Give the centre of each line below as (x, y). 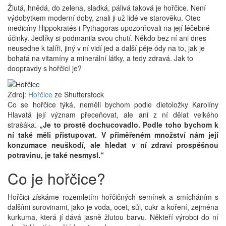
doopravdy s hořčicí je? (45, 68)
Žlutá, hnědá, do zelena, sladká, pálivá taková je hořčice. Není (107, 7)
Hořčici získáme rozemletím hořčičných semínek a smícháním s (113, 196)
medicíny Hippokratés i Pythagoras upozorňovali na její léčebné (109, 27)
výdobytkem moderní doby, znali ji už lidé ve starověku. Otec (104, 17)
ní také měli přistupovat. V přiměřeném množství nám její (113, 134)
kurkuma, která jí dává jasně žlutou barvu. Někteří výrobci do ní (113, 217)
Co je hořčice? (56, 178)
